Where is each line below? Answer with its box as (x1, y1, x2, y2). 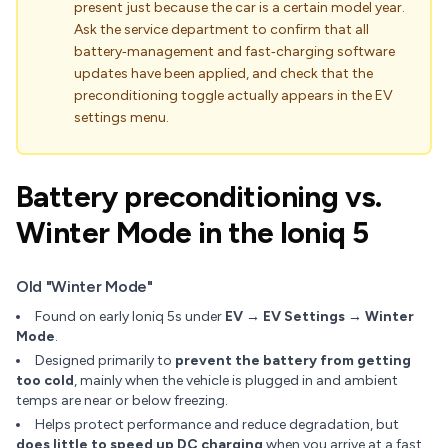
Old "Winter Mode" (16, 277, 153, 296)
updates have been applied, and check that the (74, 65, 373, 82)
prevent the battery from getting (175, 352, 411, 369)
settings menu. (74, 109, 169, 126)
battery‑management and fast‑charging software (74, 43, 395, 60)
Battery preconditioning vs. (16, 178, 382, 215)
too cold (16, 372, 74, 389)
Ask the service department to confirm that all (74, 21, 369, 38)
